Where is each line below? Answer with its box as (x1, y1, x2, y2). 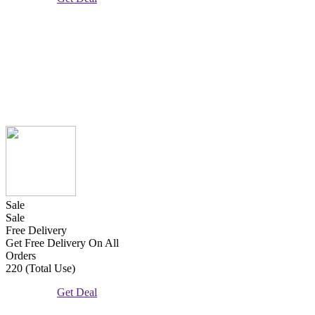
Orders (6, 249, 36, 262)
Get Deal (57, 285, 98, 298)
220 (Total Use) (6, 262, 75, 274)
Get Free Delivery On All (6, 236, 119, 249)
